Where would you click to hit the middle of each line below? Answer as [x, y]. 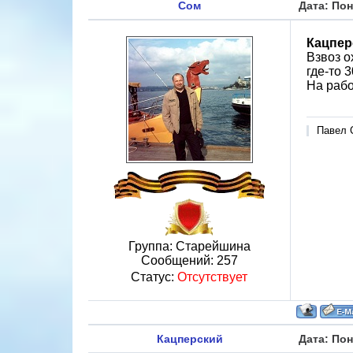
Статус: [154, 277]
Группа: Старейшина [189, 246]
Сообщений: [178, 260]
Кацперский [190, 339]
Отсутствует [212, 277]
